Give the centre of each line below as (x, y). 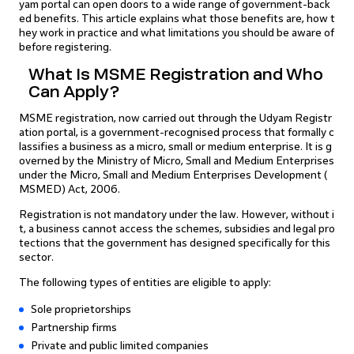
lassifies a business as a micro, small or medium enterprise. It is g (175, 147)
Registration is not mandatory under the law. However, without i (177, 215)
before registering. (65, 47)
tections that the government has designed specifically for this (175, 243)
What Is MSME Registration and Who (176, 74)
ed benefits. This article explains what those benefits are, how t (177, 19)
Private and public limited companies (120, 346)
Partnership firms (74, 328)
